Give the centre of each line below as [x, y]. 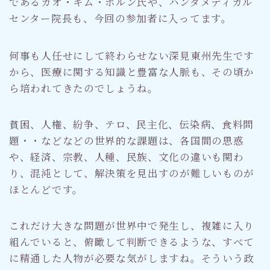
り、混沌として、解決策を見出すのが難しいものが [132, 173]
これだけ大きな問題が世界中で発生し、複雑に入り [132, 225]
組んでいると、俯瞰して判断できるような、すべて [132, 241]
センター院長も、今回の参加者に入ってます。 [121, 18]
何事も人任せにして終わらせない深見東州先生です [132, 55]
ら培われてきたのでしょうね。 [84, 88]
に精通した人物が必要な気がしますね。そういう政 [132, 258]
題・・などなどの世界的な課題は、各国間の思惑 [127, 140]
